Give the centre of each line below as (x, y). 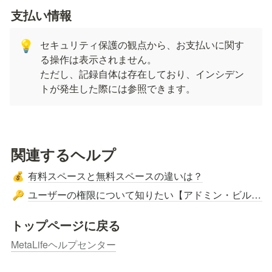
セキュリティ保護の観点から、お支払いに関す (142, 45)
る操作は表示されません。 (98, 59)
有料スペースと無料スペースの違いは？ (115, 176)
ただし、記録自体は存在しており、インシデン (142, 74)
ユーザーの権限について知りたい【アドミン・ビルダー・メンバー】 (256, 195)
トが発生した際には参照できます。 (118, 89)
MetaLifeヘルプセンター (63, 244)
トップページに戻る (66, 225)
